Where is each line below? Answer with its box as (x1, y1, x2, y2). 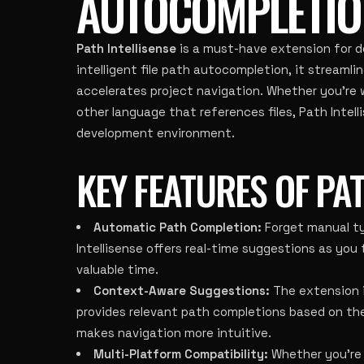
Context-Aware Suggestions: (93, 283, 270, 298)
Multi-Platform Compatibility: (93, 346, 268, 362)
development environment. (76, 125, 235, 141)
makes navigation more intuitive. (76, 325, 271, 340)
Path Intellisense (76, 41, 176, 56)
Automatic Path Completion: (93, 219, 262, 235)
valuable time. (76, 262, 158, 277)
